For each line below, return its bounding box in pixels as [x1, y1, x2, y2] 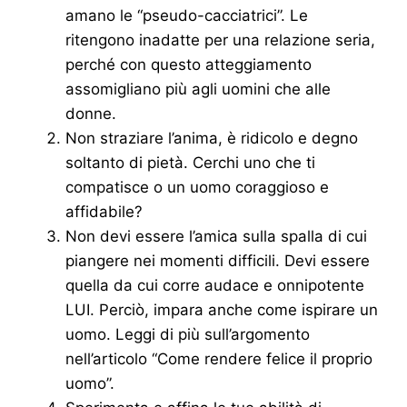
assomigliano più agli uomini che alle [65, 80, 331, 99]
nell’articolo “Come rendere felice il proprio [65, 350, 372, 369]
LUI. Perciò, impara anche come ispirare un [65, 301, 378, 320]
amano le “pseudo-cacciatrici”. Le [65, 6, 308, 25]
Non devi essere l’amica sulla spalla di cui [65, 227, 367, 246]
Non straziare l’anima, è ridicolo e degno [65, 129, 358, 148]
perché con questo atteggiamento [65, 55, 312, 74]
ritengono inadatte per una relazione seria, [65, 31, 375, 50]
